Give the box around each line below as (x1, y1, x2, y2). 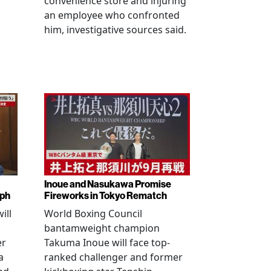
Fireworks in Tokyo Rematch (44, 189, 167, 201)
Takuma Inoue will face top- (44, 235, 170, 249)
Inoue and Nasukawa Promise (44, 178, 171, 190)
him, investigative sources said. (44, 23, 186, 36)
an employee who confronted (44, 8, 180, 22)
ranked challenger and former (44, 250, 183, 264)
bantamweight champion (44, 221, 160, 235)
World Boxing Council (44, 206, 142, 220)
